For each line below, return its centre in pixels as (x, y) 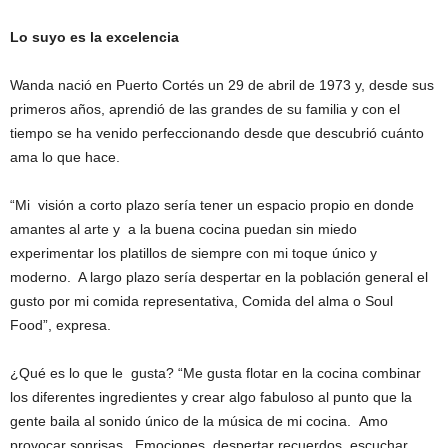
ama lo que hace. (65, 157)
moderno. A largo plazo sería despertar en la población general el (219, 277)
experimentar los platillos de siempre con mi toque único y (193, 253)
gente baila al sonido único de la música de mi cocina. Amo (199, 421)
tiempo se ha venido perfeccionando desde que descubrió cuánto (217, 133)
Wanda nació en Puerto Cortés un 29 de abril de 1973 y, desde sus (222, 85)
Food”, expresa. (64, 325)
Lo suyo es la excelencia (94, 37)
